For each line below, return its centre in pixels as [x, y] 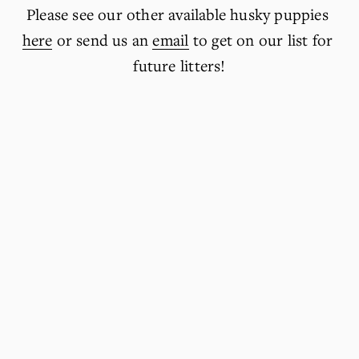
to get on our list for [261, 39]
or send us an [103, 39]
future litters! [179, 65]
